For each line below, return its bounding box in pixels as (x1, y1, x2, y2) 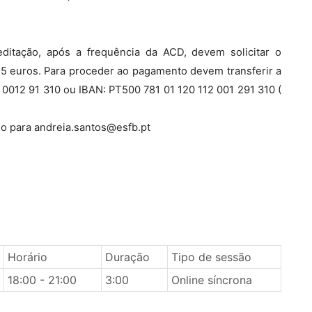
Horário (7, 250, 47, 264)
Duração (104, 250, 150, 264)
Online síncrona (171, 273, 252, 287)
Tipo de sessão (171, 250, 251, 264)
